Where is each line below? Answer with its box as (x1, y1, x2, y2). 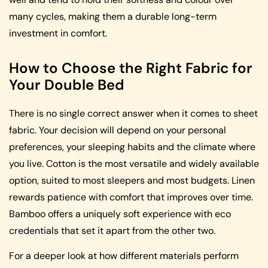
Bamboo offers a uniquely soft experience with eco (9, 207, 231, 220)
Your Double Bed (9, 75, 124, 94)
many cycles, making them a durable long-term (9, 10, 217, 23)
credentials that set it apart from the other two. (9, 224, 215, 237)
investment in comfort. (9, 26, 107, 39)
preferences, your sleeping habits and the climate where (9, 140, 255, 153)
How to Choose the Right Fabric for (9, 58, 252, 77)
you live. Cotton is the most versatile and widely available (9, 157, 259, 170)
